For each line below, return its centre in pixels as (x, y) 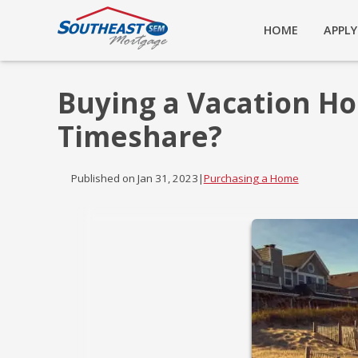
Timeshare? (140, 136)
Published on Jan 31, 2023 (134, 179)
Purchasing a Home (251, 179)
